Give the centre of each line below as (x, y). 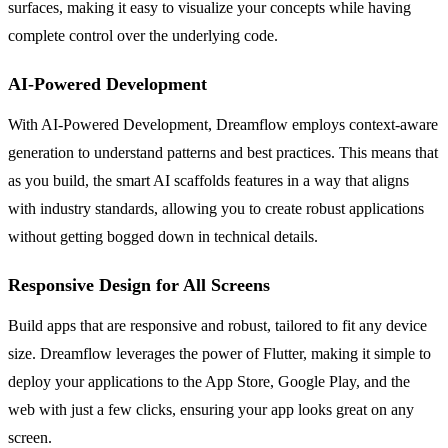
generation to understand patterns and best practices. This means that (223, 152)
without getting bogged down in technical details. (163, 236)
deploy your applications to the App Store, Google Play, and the (209, 381)
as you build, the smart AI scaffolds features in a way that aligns (208, 180)
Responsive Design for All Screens (139, 284)
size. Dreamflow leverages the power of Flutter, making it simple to (219, 353)
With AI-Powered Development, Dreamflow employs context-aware (223, 124)
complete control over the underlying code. (143, 35)
